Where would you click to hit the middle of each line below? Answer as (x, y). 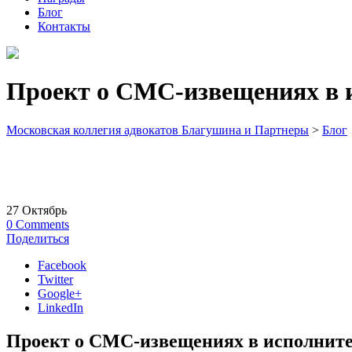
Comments (42, 224)
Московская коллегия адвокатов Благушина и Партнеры (158, 130)
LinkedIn (60, 308)
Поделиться (38, 238)
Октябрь (44, 210)
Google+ (60, 293)
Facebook (62, 265)
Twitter (55, 279)
